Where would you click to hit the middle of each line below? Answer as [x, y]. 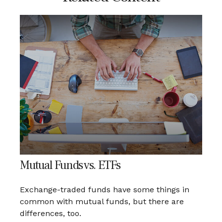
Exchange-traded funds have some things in [105, 190]
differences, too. [51, 214]
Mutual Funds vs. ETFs [70, 166]
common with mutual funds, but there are [102, 202]
